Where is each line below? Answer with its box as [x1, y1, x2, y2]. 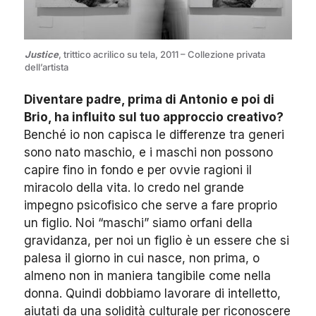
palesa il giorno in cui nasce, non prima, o [24, 251, 260, 266]
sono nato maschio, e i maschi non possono [24, 145, 273, 160]
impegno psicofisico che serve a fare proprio [24, 198, 277, 213]
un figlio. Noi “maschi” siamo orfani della [24, 216, 253, 231]
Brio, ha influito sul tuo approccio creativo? [24, 110, 284, 125]
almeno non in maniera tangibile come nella [24, 269, 271, 284]
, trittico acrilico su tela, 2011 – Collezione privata [59, 49, 265, 61]
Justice [25, 49, 59, 61]
